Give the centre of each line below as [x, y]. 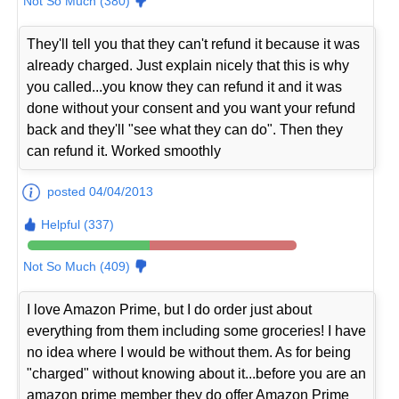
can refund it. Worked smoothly [124, 151]
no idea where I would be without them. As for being [189, 352]
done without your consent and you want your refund [191, 108]
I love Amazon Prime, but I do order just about [170, 309]
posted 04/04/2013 [101, 191]
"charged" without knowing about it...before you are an [197, 373]
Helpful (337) [78, 224]
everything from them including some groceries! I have [197, 330]
